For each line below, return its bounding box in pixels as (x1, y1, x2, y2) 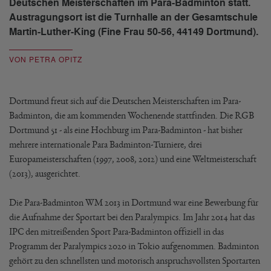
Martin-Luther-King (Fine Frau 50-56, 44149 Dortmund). (9, 25, 258, 39)
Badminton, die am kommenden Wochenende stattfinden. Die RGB (9, 110, 254, 120)
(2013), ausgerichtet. (9, 168, 80, 178)
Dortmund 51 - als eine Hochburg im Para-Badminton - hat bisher (9, 125, 243, 135)
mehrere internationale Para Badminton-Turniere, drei (9, 139, 202, 149)
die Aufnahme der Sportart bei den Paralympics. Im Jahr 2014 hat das (9, 212, 255, 222)
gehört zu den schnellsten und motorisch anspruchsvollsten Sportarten (9, 255, 260, 266)
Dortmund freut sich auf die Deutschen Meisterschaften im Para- (9, 96, 241, 106)
